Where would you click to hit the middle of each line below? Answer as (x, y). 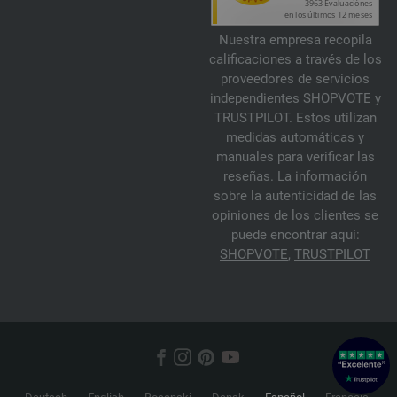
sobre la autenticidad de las (295, 196)
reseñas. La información (295, 177)
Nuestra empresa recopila (295, 40)
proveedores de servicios (295, 79)
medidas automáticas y (295, 138)
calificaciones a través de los (295, 60)
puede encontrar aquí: (295, 235)
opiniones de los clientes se (295, 216)
